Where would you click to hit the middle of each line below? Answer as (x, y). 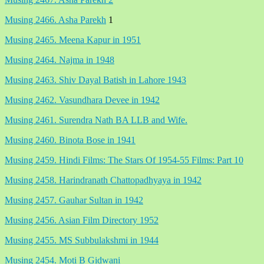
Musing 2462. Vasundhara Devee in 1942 (82, 100)
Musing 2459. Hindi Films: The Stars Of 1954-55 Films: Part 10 (124, 160)
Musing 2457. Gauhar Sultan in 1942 (74, 200)
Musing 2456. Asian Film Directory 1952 (82, 220)
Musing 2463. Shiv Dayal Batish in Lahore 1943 (95, 80)
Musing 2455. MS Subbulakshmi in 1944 (82, 240)
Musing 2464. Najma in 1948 (60, 60)
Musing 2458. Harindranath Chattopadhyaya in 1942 (103, 180)
